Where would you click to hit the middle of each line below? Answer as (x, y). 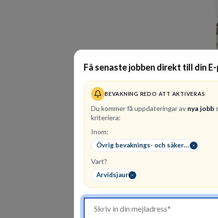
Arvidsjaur (112, 175)
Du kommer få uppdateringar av (138, 108)
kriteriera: (106, 117)
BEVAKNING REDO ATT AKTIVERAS (155, 94)
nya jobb (201, 108)
